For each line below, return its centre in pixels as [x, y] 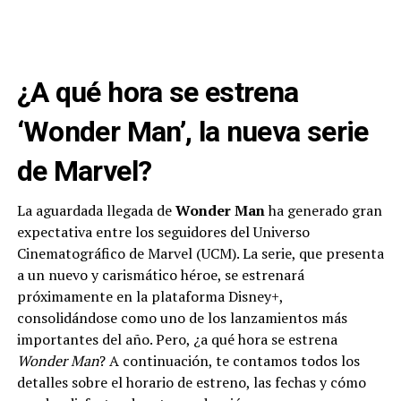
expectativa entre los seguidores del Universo [163, 232]
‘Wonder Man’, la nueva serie [192, 132]
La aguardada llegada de [96, 211]
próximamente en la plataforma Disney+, [149, 297]
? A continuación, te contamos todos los [229, 361]
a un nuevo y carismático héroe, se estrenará [160, 275]
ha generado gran [323, 211]
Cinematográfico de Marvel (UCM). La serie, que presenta [200, 254]
